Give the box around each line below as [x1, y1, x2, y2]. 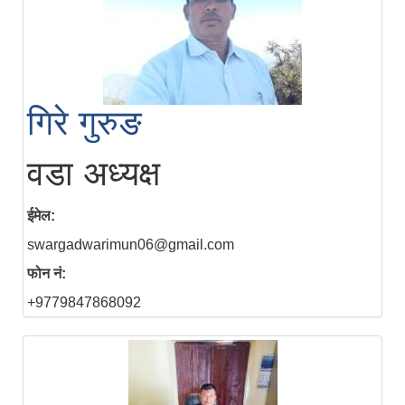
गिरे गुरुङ [27, 104, 142, 143]
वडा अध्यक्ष [27, 155, 160, 193]
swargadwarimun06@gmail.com [27, 237, 234, 253]
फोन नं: [27, 266, 66, 282]
